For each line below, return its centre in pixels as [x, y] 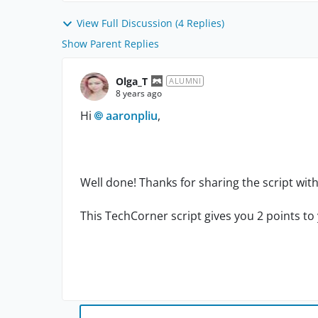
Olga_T [132, 81]
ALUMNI [185, 81]
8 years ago [139, 93]
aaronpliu [132, 116]
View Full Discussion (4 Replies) [150, 23]
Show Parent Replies [110, 44]
